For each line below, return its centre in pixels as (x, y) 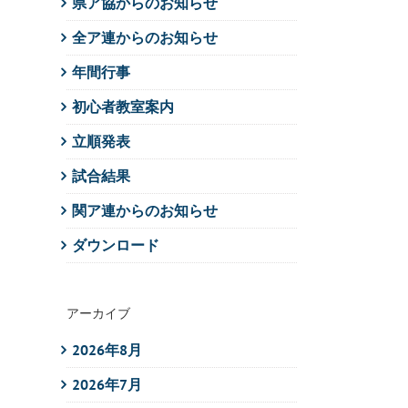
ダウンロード (116, 245)
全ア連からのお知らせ (145, 37)
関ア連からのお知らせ (145, 210)
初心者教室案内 (123, 106)
